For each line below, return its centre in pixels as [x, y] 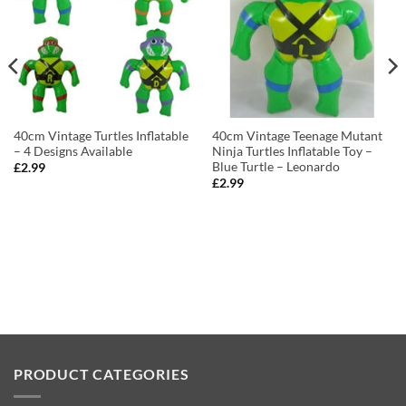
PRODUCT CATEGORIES [101, 374]
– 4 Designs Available [72, 152]
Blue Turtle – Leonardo [275, 167]
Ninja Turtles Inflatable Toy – [292, 152]
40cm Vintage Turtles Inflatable [101, 136]
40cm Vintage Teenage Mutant [297, 136]
